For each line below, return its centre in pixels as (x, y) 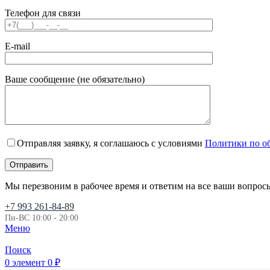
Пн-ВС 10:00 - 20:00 (42, 218)
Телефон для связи (43, 13)
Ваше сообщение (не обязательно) (75, 80)
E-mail (17, 46)
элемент (29, 263)
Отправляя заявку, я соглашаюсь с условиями (111, 143)
